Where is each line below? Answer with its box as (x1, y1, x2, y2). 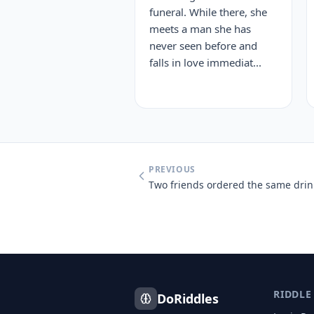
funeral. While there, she (149, 5, 267, 19)
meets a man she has (149, 22, 251, 36)
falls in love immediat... (149, 55, 261, 69)
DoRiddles (157, 290, 219, 307)
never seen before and (149, 39, 257, 53)
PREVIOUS (149, 163, 196, 175)
